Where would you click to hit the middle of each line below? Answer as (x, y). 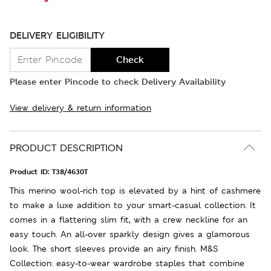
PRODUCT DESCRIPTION (66, 148)
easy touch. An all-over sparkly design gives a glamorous (130, 234)
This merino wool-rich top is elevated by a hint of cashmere (135, 190)
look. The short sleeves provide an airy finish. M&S (114, 248)
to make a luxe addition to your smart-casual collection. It (133, 205)
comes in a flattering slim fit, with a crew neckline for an (129, 219)
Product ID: (31, 171)
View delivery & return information (80, 107)
